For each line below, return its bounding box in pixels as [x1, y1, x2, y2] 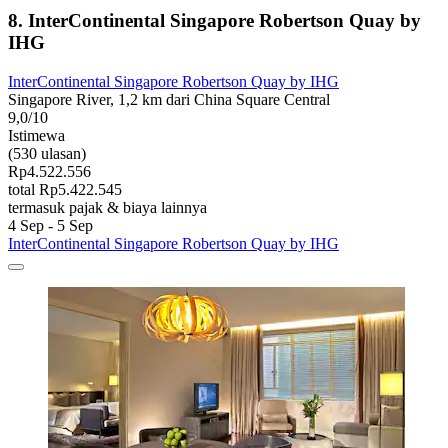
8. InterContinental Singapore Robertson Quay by [8, 10, 421, 32]
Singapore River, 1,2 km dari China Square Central [8, 91, 330, 109]
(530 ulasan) [8, 145, 86, 163]
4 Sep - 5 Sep [8, 217, 93, 235]
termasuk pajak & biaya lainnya [8, 199, 207, 217]
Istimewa [8, 127, 65, 145]
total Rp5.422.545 [8, 181, 122, 199]
